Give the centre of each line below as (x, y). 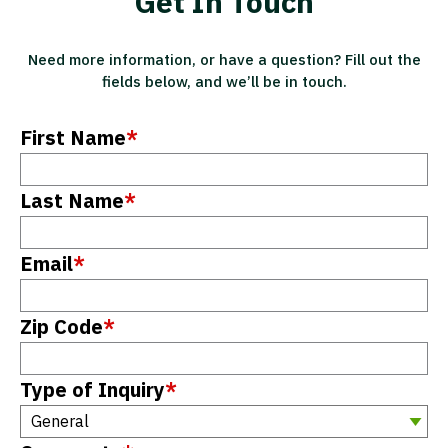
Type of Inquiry (92, 389)
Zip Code (61, 326)
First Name (73, 137)
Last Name (72, 200)
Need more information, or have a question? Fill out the (224, 59)
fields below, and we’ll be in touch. (224, 81)
